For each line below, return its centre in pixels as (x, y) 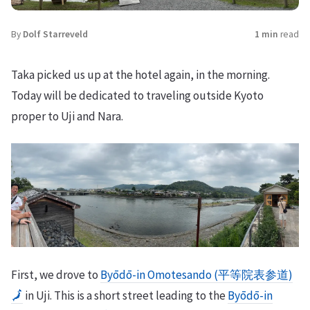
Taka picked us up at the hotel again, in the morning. (140, 75)
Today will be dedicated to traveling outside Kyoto (137, 96)
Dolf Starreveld (55, 35)
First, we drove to (56, 275)
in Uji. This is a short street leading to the (125, 296)
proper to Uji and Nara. (67, 117)
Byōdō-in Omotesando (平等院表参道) (197, 275)
